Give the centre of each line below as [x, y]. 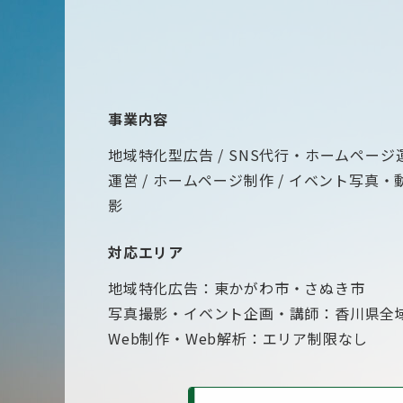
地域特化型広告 [161, 155]
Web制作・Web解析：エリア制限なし [238, 339]
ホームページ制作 [214, 180]
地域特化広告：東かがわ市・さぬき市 [237, 288]
